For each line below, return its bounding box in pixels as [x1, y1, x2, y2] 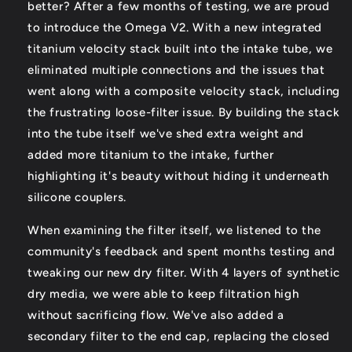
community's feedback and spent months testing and [27, 244, 335, 259]
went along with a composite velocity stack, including [27, 84, 340, 99]
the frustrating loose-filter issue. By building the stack [27, 105, 340, 120]
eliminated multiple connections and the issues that [27, 63, 325, 78]
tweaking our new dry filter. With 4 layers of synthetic [27, 266, 341, 280]
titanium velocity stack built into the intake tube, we [27, 42, 333, 57]
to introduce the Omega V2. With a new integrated [27, 20, 322, 35]
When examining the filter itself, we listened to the [27, 223, 321, 238]
